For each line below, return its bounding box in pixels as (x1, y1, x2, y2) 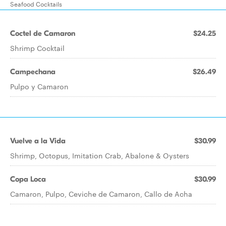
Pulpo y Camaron (10, 81, 69, 91)
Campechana (10, 67, 55, 76)
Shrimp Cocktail (10, 43, 65, 53)
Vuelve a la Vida (10, 136, 66, 145)
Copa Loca (10, 175, 46, 184)
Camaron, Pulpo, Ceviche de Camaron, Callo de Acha (10, 189, 192, 199)
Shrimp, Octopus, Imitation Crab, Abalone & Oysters (10, 150, 189, 160)
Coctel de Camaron (10, 29, 75, 38)
